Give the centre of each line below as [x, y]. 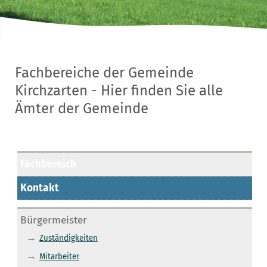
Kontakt [39, 188]
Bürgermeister [53, 220]
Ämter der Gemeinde [82, 108]
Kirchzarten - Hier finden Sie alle [119, 90]
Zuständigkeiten [68, 238]
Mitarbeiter [59, 257]
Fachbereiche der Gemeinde [104, 72]
